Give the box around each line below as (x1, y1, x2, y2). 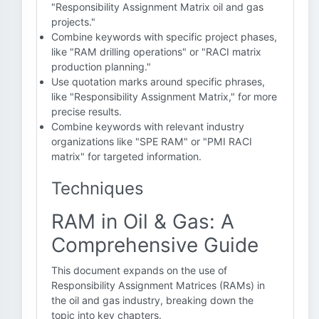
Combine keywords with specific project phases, (51, 31, 277, 43)
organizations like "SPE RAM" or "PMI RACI (51, 135, 252, 147)
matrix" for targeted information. (51, 150, 202, 162)
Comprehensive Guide (51, 233, 258, 257)
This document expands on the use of (51, 264, 227, 276)
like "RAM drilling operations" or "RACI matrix (51, 46, 261, 58)
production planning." (51, 61, 151, 73)
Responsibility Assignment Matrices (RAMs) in (51, 279, 265, 291)
